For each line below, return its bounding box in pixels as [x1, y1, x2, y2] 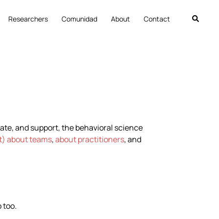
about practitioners [55, 133, 124, 145]
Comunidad [62, 14, 97, 23]
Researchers [8, 14, 48, 23]
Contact [144, 14, 170, 23]
